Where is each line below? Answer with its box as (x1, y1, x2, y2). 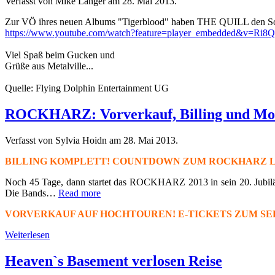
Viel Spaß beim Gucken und (5, 49, 115, 60)
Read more (58, 187, 101, 198)
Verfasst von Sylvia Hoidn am (5, 134, 123, 145)
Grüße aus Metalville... (5, 60, 93, 71)
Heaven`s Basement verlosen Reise (5, 252, 222, 269)
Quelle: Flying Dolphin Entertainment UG (5, 82, 169, 93)
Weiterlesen (5, 229, 50, 240)
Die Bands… (5, 187, 58, 198)
